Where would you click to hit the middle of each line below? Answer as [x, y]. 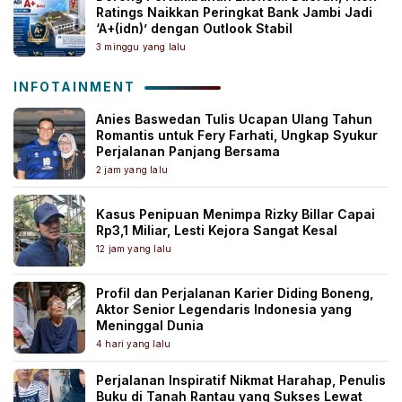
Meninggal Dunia [150, 325]
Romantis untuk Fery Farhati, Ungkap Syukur [237, 135]
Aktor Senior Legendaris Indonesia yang [224, 309]
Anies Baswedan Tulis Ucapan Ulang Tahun [234, 118]
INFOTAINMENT [74, 86]
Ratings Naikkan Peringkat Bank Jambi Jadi [234, 12]
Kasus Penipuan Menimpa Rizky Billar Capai [236, 214]
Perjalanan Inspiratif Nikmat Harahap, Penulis [241, 380]
